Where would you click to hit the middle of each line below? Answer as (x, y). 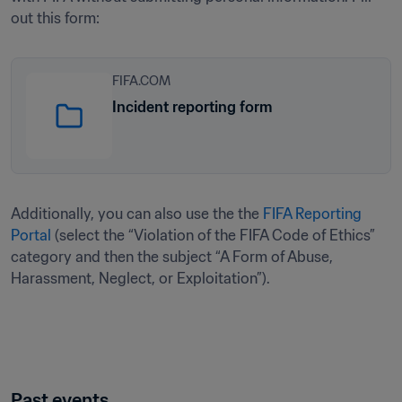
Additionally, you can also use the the (137, 214)
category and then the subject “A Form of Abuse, (172, 257)
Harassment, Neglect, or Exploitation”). (140, 278)
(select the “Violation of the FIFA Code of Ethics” (213, 235)
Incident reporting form (192, 107)
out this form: (57, 18)
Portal (31, 235)
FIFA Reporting (312, 214)
